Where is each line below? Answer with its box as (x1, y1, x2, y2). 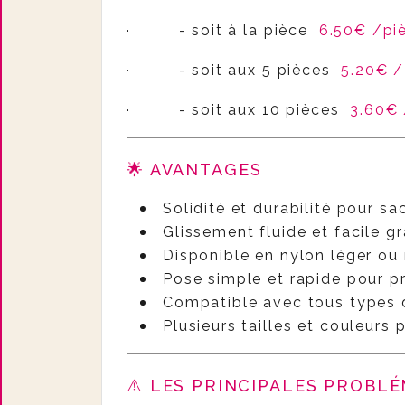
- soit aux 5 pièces (178, 61, 342, 79)
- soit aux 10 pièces (178, 101, 351, 118)
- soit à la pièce (178, 22, 319, 39)
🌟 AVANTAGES (127, 160, 262, 179)
